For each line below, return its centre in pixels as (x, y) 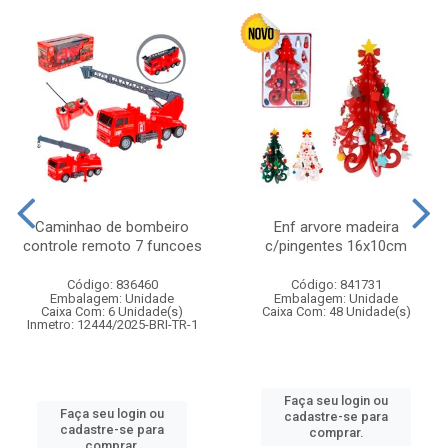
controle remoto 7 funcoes (112, 245)
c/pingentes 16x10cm (336, 245)
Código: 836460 (112, 284)
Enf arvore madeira (336, 226)
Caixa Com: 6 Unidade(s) (112, 311)
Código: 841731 (336, 284)
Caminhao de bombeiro (112, 226)
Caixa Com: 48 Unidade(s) (336, 311)
